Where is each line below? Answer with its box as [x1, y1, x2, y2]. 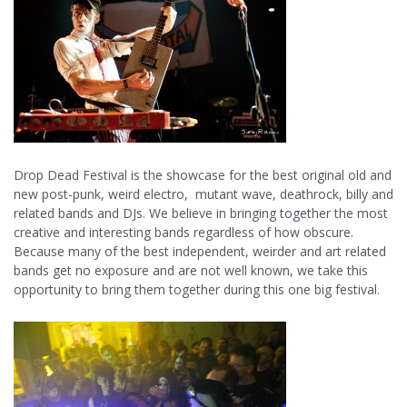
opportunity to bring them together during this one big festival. [14, 281, 380, 299]
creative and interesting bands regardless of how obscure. [14, 223, 353, 242]
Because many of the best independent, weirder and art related [14, 243, 386, 261]
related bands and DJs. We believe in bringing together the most [14, 204, 388, 223]
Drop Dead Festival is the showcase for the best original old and [14, 166, 392, 184]
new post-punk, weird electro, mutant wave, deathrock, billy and [14, 185, 393, 203]
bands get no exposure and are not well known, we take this [14, 262, 368, 280]
